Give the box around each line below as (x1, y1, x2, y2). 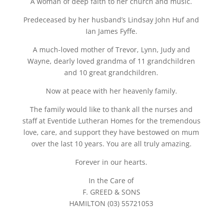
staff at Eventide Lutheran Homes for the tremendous (22, 116, 201, 126)
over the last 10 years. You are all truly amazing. (31, 139, 192, 149)
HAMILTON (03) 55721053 (69, 199, 154, 209)
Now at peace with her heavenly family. (45, 86, 177, 96)
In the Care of (89, 176, 134, 186)
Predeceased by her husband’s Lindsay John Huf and (23, 15, 200, 25)
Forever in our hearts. (75, 157, 148, 167)
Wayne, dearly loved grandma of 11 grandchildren (27, 56, 196, 66)
